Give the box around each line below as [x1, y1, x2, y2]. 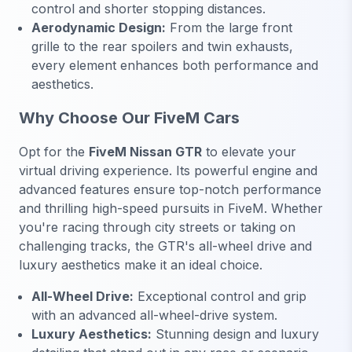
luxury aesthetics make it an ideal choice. [19, 257, 262, 273]
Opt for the [19, 144, 89, 160]
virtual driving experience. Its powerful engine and [19, 163, 317, 179]
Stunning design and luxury [152, 326, 319, 343]
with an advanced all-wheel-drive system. [31, 307, 277, 324]
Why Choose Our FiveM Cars [19, 108, 240, 128]
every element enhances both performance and [31, 57, 318, 73]
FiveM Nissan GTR [89, 144, 202, 160]
